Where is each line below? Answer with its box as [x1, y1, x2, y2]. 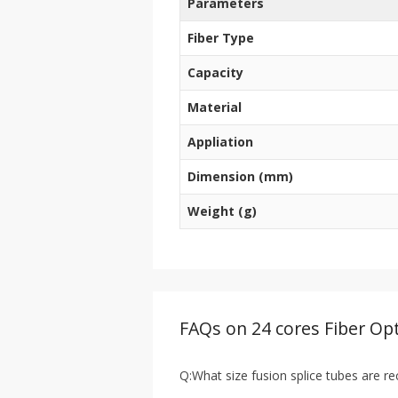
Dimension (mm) [187, 168, 293, 186]
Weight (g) [187, 203, 257, 220]
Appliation [187, 133, 253, 151]
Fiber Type [187, 29, 254, 47]
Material [187, 99, 242, 116]
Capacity [187, 64, 243, 82]
